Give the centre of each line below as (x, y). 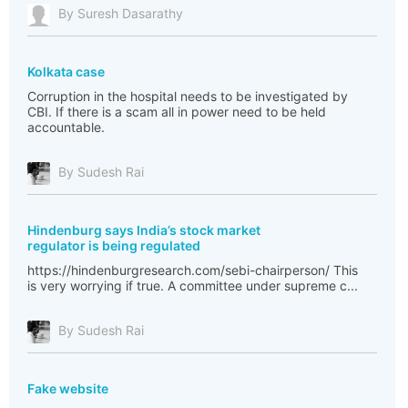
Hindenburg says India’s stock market (144, 230)
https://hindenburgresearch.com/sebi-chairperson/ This (193, 270)
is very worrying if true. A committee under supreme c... (193, 286)
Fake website (68, 388)
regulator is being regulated (114, 245)
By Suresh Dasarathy (121, 14)
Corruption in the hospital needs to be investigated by (188, 96)
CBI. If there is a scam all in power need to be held (177, 112)
